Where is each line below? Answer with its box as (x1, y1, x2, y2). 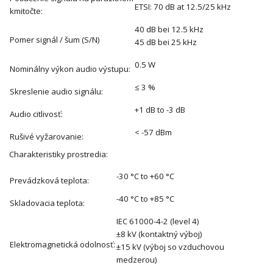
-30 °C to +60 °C (116, 170, 174, 182)
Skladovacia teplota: (10, 197, 85, 208)
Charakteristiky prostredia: (9, 148, 108, 160)
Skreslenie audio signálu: (10, 85, 103, 97)
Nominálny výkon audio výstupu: (10, 63, 130, 74)
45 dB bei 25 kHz (135, 36, 197, 48)
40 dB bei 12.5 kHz (135, 23, 205, 35)
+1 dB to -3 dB (135, 104, 185, 115)
